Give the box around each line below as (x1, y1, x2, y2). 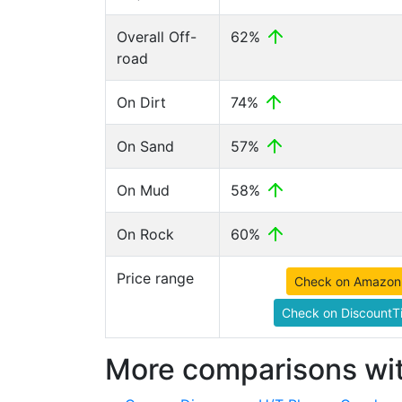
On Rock (117, 225, 174, 243)
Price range (117, 269, 194, 287)
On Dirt (117, 93, 166, 111)
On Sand (117, 137, 174, 155)
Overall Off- (117, 28, 197, 46)
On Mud (117, 181, 170, 199)
